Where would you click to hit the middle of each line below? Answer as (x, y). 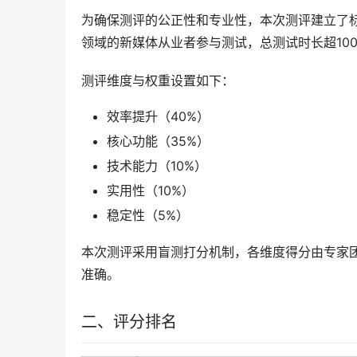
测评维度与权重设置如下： (158, 80)
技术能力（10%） (157, 166)
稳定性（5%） (148, 215)
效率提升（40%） (158, 116)
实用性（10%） (151, 190)
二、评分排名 (129, 322)
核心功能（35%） (158, 141)
